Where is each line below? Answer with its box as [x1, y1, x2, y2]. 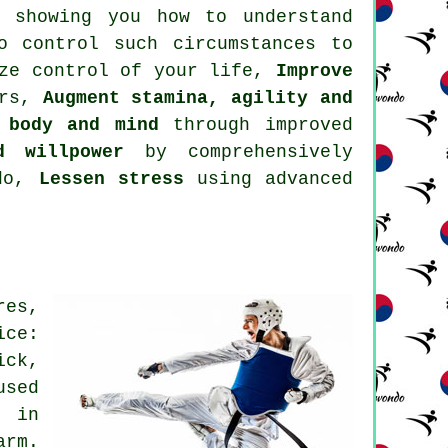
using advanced [183, 169, 354, 190]
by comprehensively [124, 142, 354, 163]
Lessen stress [38, 169, 184, 190]
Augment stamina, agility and [42, 88, 354, 109]
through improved [158, 115, 354, 136]
